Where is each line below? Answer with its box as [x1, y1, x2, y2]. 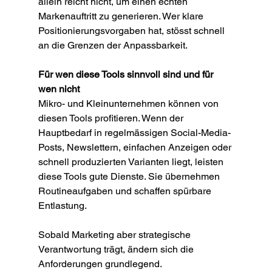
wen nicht [38, 83, 80, 95]
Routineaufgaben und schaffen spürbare [38, 185, 214, 197]
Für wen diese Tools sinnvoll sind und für [38, 69, 216, 81]
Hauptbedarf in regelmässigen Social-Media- [38, 127, 231, 139]
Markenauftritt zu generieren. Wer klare [38, 10, 206, 22]
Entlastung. [38, 200, 87, 212]
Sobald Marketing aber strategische [38, 229, 193, 241]
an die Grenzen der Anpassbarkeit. [38, 39, 188, 52]
